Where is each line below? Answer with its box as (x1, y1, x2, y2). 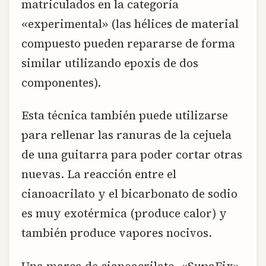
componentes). (21, 74, 101, 90)
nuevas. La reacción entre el (21, 166, 176, 182)
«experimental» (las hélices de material (21, 15, 239, 31)
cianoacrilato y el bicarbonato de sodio (21, 186, 237, 202)
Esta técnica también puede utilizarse (21, 107, 228, 123)
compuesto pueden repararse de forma (21, 35, 235, 51)
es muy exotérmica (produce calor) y (21, 205, 227, 221)
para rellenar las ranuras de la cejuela (21, 127, 232, 143)
